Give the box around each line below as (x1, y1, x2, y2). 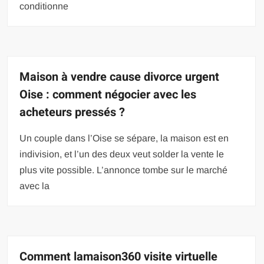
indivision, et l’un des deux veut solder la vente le (19, 148, 225, 159)
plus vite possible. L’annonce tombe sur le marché (19, 164, 228, 175)
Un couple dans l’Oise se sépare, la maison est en (19, 133, 229, 143)
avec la (19, 180, 50, 191)
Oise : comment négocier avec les (19, 85, 197, 103)
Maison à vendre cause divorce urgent (19, 68, 220, 85)
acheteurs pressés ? (19, 103, 126, 121)
